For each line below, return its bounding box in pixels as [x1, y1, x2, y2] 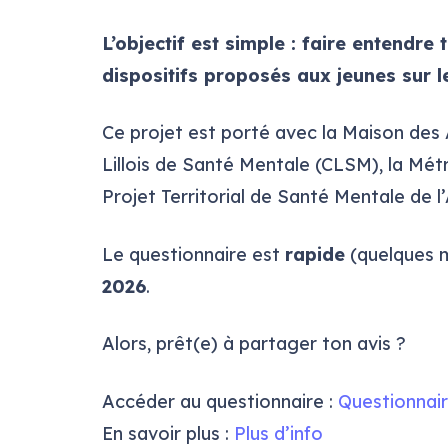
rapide [285, 242, 345, 266]
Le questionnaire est [102, 242, 285, 266]
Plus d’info [234, 421, 323, 445]
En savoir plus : [102, 421, 234, 445]
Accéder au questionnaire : [102, 389, 338, 413]
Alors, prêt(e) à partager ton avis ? [102, 332, 406, 356]
